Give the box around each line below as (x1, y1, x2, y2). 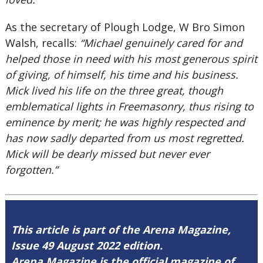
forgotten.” (5, 163, 58, 177)
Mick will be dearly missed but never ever (5, 147, 210, 161)
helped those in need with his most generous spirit (5, 52, 257, 66)
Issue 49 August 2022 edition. (11, 238, 163, 252)
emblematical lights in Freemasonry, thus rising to (5, 99, 254, 113)
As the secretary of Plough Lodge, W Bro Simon (5, 20, 245, 34)
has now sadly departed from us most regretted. (5, 131, 244, 145)
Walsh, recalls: (5, 36, 80, 50)
